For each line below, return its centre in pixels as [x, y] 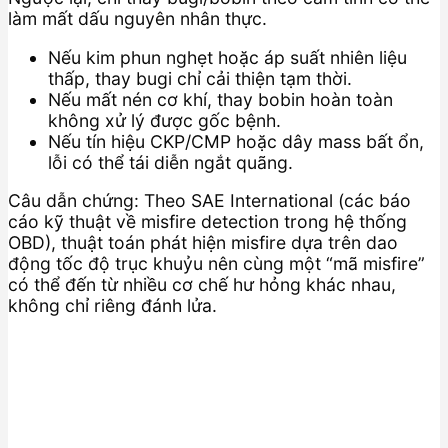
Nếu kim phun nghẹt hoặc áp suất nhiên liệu [227, 57]
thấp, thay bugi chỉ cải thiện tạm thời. [200, 78]
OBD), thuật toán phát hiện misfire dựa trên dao [203, 243]
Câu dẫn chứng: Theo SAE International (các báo [209, 201]
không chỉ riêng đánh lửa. [112, 306]
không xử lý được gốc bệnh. [164, 120]
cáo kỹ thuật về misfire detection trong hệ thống [207, 222]
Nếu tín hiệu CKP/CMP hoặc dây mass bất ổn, [236, 141]
